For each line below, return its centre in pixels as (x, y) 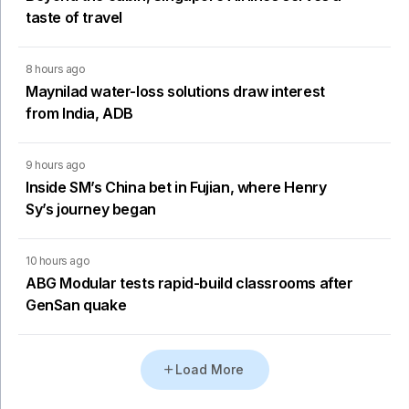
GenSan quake (76, 305)
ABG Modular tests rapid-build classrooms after (189, 283)
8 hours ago (56, 69)
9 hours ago (56, 165)
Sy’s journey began (91, 210)
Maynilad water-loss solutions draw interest (175, 92)
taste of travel (74, 18)
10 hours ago (58, 261)
